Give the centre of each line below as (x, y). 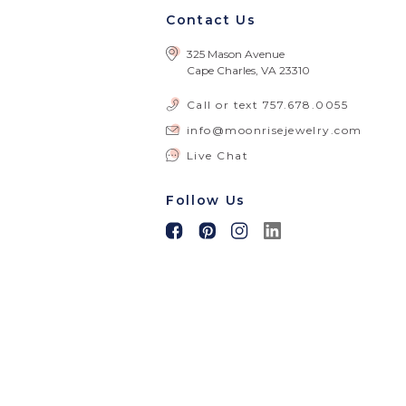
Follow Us (206, 200)
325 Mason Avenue (236, 54)
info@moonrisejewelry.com (275, 130)
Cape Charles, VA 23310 (248, 70)
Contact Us (211, 20)
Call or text (225, 105)
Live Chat (217, 155)
